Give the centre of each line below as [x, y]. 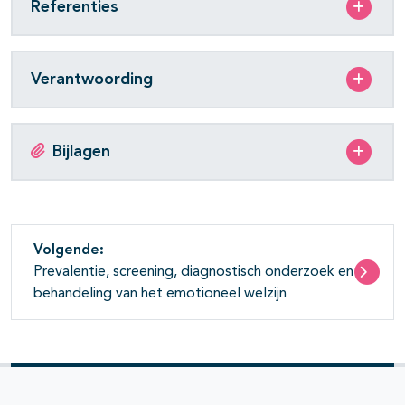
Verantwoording [92, 79]
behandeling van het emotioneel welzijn [160, 294]
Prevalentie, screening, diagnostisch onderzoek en [193, 273]
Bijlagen [81, 151]
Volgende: [69, 251]
